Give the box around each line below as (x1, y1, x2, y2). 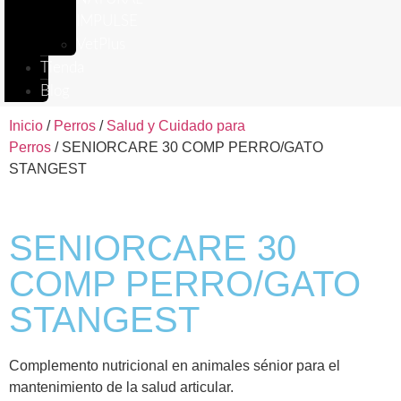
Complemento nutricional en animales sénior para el (9, 358, 340, 373)
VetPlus (76, 37, 125, 52)
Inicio (9, 118, 43, 133)
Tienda (40, 60, 84, 75)
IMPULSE (76, 13, 138, 29)
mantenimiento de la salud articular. (9, 380, 234, 395)
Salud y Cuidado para (107, 118, 245, 133)
